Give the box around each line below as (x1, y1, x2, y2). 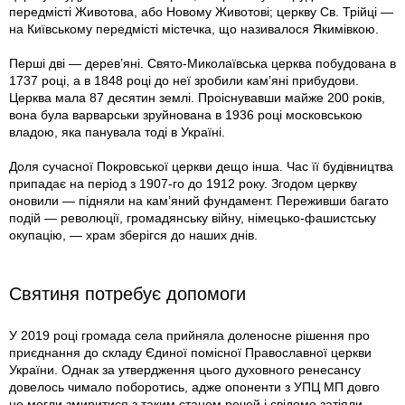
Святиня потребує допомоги (9, 284, 246, 305)
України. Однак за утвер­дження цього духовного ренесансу (9, 363, 361, 378)
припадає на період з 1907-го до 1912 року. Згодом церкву (9, 176, 357, 192)
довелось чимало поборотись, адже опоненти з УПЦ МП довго (9, 380, 380, 395)
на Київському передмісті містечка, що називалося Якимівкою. (9, 22, 379, 37)
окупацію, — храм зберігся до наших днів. (9, 228, 258, 243)
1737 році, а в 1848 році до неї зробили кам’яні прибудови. (9, 73, 359, 89)
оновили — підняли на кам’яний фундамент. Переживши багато (9, 193, 389, 209)
